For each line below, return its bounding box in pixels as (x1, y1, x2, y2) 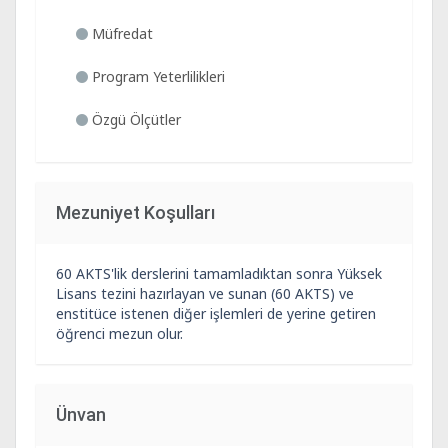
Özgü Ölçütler (88, 110, 181, 129)
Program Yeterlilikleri (88, 67, 225, 86)
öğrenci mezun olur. (56, 324, 183, 343)
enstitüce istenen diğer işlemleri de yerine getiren (56, 304, 376, 323)
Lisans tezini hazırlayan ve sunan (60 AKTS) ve (56, 284, 354, 303)
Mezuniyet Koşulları (56, 202, 215, 223)
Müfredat (88, 24, 153, 43)
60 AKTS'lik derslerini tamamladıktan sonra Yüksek (56, 264, 382, 283)
